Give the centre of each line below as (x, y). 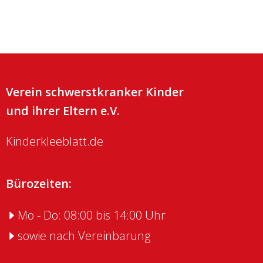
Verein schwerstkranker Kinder (95, 92)
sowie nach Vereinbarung (84, 236)
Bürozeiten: (39, 183)
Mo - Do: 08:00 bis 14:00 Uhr (92, 215)
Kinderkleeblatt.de (55, 141)
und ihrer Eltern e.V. (63, 111)
